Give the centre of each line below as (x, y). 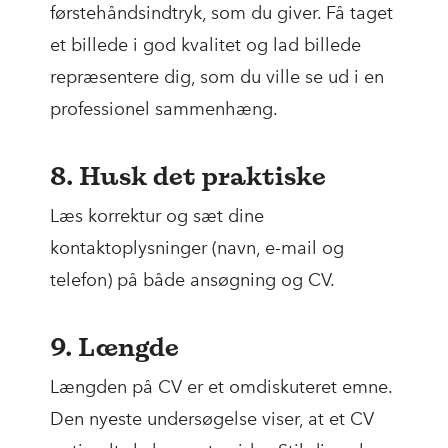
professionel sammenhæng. (164, 109)
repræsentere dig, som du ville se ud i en (217, 77)
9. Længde (114, 347)
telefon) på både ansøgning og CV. (192, 280)
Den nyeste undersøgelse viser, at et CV (212, 419)
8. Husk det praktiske (188, 176)
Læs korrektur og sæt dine (157, 216)
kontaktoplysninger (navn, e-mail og (197, 248)
